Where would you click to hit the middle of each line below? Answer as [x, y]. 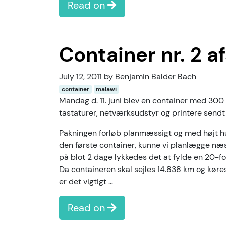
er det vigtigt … [86, 181]
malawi [106, 89]
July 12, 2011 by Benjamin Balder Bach [128, 76]
